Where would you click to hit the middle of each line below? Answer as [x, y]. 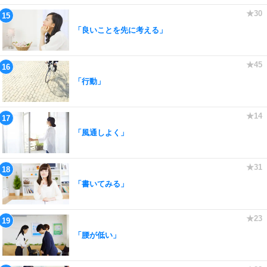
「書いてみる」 [101, 184]
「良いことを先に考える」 [120, 30]
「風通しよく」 [101, 132]
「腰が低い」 [97, 235]
